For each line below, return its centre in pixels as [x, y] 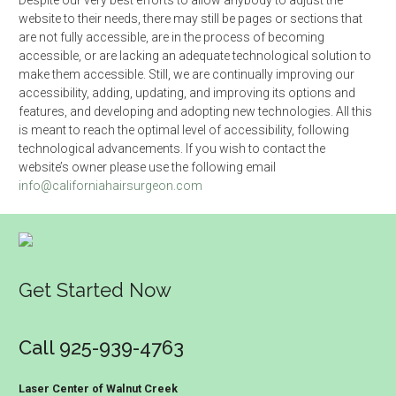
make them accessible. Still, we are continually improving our [187, 74]
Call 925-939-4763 [101, 347]
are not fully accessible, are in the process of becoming [171, 37]
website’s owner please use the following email [147, 167]
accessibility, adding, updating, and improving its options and [187, 93]
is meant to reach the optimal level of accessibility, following [184, 130]
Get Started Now [95, 290]
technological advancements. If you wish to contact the [172, 148]
